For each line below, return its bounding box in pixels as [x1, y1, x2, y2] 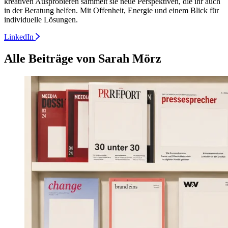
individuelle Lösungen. [4, 15, 78, 24]
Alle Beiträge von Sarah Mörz [4, 52, 161, 66]
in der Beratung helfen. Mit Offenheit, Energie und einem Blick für [4, 6, 219, 15]
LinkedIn [4, 33, 36, 42]
